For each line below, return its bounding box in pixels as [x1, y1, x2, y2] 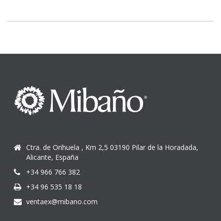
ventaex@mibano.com [26, 196, 98, 206]
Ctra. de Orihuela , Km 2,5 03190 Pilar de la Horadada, [26, 142, 199, 152]
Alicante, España [26, 152, 79, 162]
